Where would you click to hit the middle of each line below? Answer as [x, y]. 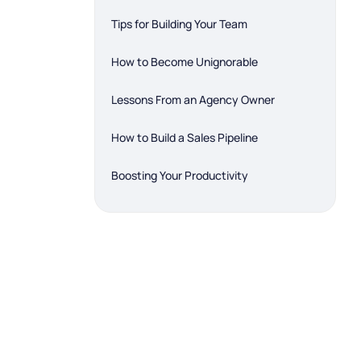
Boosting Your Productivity [180, 175]
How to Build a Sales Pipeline [185, 137]
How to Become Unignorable [185, 62]
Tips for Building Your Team [179, 24]
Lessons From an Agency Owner [193, 100]
